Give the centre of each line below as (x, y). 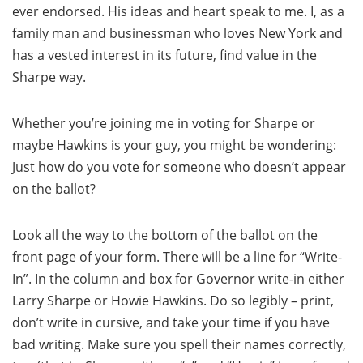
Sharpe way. (49, 77)
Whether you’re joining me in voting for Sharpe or (164, 123)
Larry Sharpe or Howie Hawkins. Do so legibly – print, (173, 301)
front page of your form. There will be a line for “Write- (177, 257)
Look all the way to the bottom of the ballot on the (165, 235)
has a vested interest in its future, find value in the (164, 55)
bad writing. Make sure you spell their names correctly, (179, 344)
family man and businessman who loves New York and (177, 33)
